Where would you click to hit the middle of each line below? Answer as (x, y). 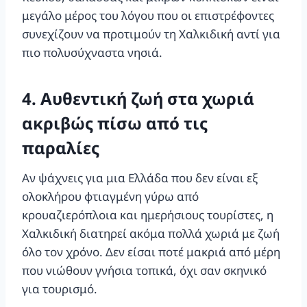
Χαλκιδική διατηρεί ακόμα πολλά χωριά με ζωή (151, 233)
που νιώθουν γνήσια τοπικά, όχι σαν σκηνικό (144, 270)
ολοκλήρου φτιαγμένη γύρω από (110, 196)
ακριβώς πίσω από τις (115, 123)
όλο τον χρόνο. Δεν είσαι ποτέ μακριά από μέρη (151, 251)
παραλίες (61, 147)
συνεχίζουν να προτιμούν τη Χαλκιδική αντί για (151, 34)
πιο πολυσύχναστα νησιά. (92, 52)
